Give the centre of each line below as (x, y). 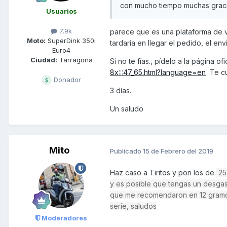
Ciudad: (44, 60)
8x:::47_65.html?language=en (158, 72)
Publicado (126, 151)
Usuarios (61, 11)
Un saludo (127, 109)
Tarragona (75, 60)
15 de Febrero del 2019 (178, 151)
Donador (66, 80)
